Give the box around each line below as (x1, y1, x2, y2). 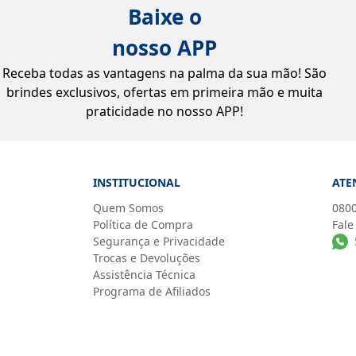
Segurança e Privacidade (92, 234, 225, 249)
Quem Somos (92, 200, 164, 215)
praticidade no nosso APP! (86, 103, 244, 120)
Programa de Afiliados (92, 284, 211, 299)
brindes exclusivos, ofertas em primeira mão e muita (6, 83, 323, 101)
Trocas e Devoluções (92, 250, 200, 265)
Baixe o (127, 2, 202, 31)
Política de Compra (92, 217, 193, 232)
